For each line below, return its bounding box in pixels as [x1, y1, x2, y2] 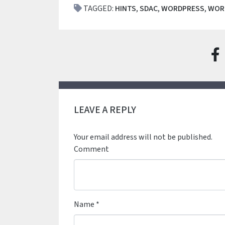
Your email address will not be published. [74, 132, 212, 143]
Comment [74, 144, 109, 155]
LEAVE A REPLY [74, 103, 136, 117]
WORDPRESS [161, 3, 204, 14]
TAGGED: [82, 3, 115, 14]
